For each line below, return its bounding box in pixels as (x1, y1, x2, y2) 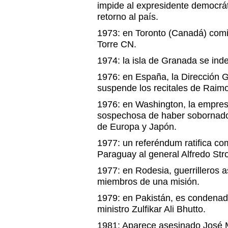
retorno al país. (97, 12, 158, 22)
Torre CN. (97, 39, 136, 49)
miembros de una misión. (97, 177, 199, 187)
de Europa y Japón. (97, 122, 177, 132)
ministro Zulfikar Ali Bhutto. (97, 204, 206, 214)
